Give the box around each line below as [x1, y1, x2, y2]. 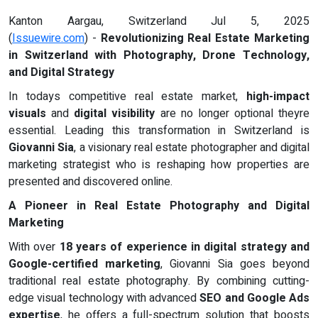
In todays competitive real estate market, [9, 87, 246, 105]
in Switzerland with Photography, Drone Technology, [9, 46, 309, 64]
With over [9, 238, 60, 256]
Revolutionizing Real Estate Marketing [100, 29, 310, 47]
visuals [9, 104, 46, 122]
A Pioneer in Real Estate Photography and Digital [9, 197, 309, 214]
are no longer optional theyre [155, 104, 309, 122]
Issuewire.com [12, 29, 84, 47]
